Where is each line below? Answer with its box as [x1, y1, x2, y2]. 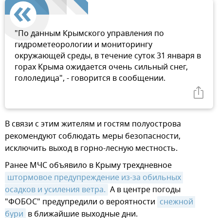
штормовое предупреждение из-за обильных [7, 171, 181, 183]
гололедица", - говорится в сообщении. [15, 72, 165, 84]
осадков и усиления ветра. [5, 183, 106, 196]
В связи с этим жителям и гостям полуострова [5, 118, 181, 130]
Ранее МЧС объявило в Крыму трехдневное [5, 159, 172, 171]
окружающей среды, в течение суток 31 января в [15, 50, 201, 62]
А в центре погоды [108, 183, 181, 196]
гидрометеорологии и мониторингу [15, 38, 152, 51]
